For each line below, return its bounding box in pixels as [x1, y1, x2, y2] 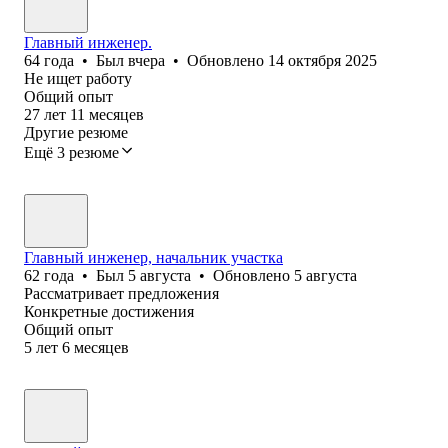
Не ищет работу [24, 69, 132, 87]
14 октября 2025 [268, 51, 377, 69]
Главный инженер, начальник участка [24, 248, 283, 266]
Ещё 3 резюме [24, 143, 119, 161]
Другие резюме [24, 123, 128, 141]
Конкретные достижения [24, 302, 194, 320]
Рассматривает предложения [24, 284, 219, 302]
